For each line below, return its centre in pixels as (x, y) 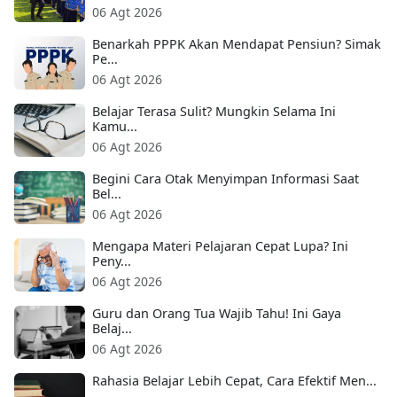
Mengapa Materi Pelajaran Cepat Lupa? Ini (220, 245)
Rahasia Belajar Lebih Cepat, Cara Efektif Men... (234, 380)
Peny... (112, 261)
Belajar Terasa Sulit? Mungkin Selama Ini (214, 111)
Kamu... (115, 126)
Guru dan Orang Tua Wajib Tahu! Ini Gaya (217, 313)
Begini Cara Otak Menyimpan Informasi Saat (226, 178)
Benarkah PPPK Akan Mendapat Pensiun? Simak (237, 43)
